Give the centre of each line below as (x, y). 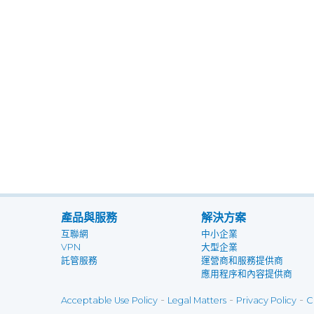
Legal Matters (197, 300)
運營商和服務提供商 (242, 260)
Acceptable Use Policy (109, 300)
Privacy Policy (266, 300)
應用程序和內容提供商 (247, 274)
